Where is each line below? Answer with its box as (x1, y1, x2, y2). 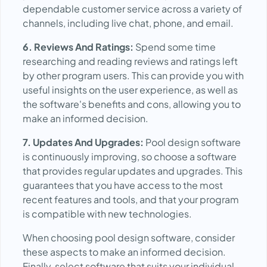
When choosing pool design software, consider (23, 231, 235, 244)
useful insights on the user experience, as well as (23, 83, 238, 96)
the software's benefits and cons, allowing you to (23, 98, 241, 110)
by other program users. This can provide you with (23, 69, 244, 82)
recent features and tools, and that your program (23, 193, 239, 206)
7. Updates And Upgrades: (23, 136, 145, 148)
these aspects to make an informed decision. (23, 246, 226, 258)
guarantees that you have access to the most (23, 179, 223, 191)
